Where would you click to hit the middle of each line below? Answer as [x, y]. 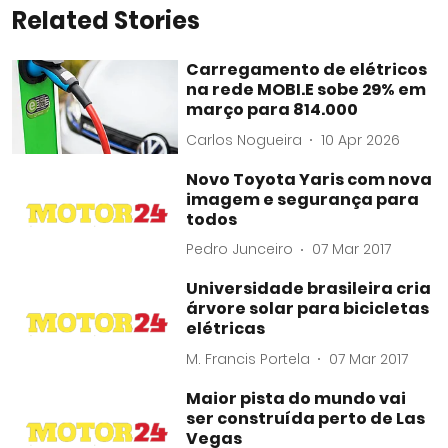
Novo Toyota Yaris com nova [309, 179]
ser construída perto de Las [306, 418]
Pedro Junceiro [240, 249]
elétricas [226, 329]
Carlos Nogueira [244, 139]
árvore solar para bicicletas [308, 309]
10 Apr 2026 [361, 139]
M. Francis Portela [248, 358]
